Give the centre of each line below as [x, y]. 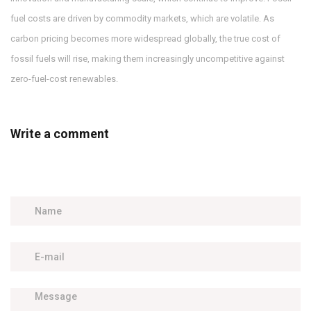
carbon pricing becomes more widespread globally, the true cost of [145, 39]
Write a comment [60, 134]
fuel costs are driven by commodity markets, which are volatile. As [142, 19]
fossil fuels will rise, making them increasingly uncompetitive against [148, 59]
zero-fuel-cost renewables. [64, 79]
